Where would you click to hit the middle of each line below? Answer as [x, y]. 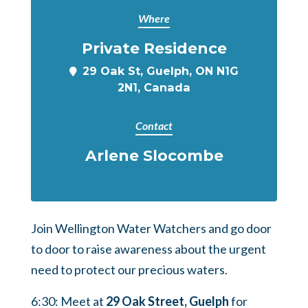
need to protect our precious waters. [129, 269]
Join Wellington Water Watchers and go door [151, 228]
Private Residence [154, 48]
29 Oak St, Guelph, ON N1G [161, 71]
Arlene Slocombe [154, 155]
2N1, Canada [154, 87]
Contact [154, 125]
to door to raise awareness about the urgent [148, 249]
